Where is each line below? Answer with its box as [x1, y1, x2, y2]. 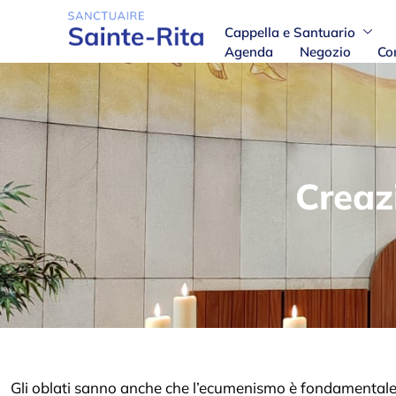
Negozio [299, 42, 351, 60]
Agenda [224, 42, 273, 60]
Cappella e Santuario [224, 23, 355, 41]
